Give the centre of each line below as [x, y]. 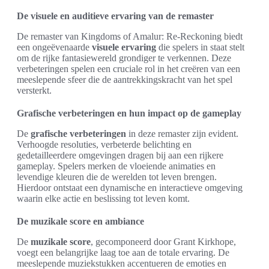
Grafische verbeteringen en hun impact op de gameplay [129, 113]
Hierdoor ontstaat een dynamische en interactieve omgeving [130, 187]
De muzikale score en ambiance [80, 221]
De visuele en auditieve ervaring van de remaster [115, 16]
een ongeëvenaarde [54, 47]
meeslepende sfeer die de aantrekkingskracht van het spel [125, 79]
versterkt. [34, 90]
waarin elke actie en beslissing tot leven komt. [103, 198]
